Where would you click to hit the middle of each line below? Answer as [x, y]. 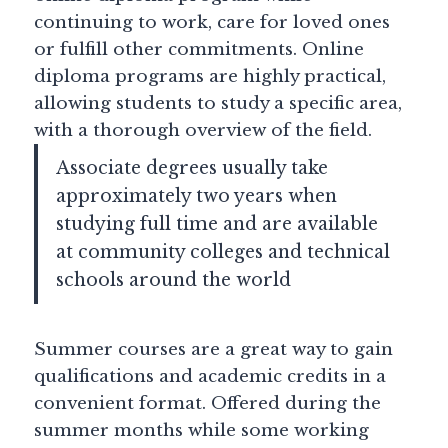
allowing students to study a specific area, [218, 103]
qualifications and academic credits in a [210, 376]
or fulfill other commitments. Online [199, 49]
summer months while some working [201, 430]
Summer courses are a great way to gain [213, 349]
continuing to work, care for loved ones [212, 22]
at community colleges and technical [222, 252]
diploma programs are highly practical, [210, 76]
